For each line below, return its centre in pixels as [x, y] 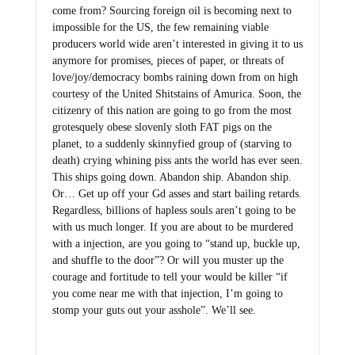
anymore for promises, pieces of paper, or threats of [168, 61]
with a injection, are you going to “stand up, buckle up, [176, 244]
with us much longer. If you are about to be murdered [172, 227]
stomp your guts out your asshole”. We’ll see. [154, 311]
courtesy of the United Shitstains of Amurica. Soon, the [176, 94]
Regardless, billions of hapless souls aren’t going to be [174, 211]
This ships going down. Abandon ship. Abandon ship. [172, 177]
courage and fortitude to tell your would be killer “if [170, 277]
